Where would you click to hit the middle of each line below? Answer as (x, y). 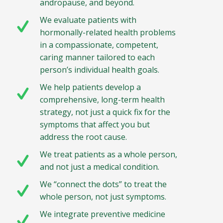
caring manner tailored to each (98, 57)
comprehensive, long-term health (103, 100)
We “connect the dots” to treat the (104, 184)
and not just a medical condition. (100, 167)
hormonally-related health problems (108, 33)
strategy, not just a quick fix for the (105, 112)
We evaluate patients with (88, 20)
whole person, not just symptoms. (103, 197)
